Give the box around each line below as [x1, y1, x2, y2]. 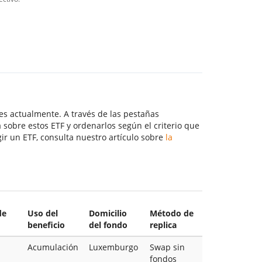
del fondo [88, 219, 127, 230]
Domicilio [88, 207, 127, 219]
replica [149, 219, 177, 230]
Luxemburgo [88, 241, 138, 253]
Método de [149, 207, 194, 219]
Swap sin [149, 241, 185, 253]
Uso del [27, 207, 58, 219]
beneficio [27, 219, 65, 230]
